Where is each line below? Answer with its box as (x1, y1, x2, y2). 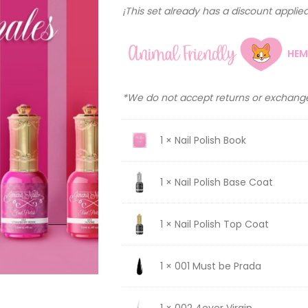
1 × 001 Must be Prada (159, 258, 261, 273)
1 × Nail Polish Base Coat (159, 175, 273, 189)
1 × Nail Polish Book (159, 133, 246, 147)
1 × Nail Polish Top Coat (159, 217, 269, 231)
